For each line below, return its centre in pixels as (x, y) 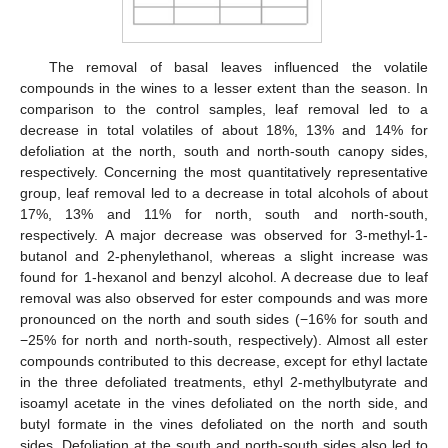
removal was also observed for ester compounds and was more (224, 298)
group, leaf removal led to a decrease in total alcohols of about (224, 193)
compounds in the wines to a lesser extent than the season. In (224, 88)
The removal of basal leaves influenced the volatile (238, 67)
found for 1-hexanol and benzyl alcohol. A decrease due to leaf (224, 277)
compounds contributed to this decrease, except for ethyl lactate (224, 361)
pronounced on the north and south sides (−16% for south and (224, 319)
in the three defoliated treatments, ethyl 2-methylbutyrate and (224, 382)
